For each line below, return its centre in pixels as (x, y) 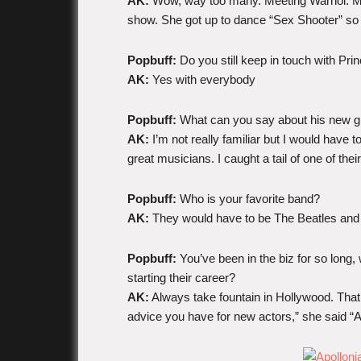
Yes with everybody (202, 79)
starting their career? (181, 278)
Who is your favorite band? (248, 199)
